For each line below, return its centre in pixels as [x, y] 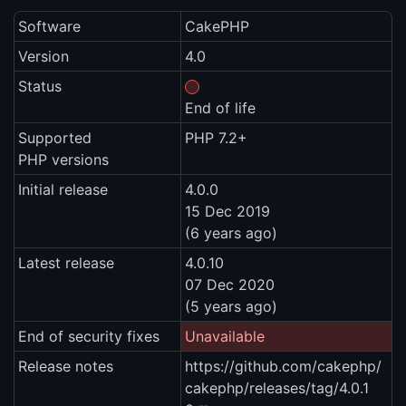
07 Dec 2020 [230, 285]
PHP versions [63, 160]
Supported [55, 138]
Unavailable [225, 337]
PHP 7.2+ [216, 138]
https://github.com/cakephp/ [283, 367]
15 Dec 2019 [227, 212]
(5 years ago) [231, 307]
